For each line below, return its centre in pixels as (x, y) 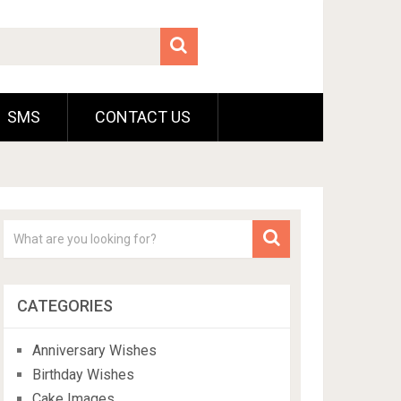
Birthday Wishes (84, 375)
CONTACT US (143, 117)
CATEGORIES (65, 306)
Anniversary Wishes (95, 350)
